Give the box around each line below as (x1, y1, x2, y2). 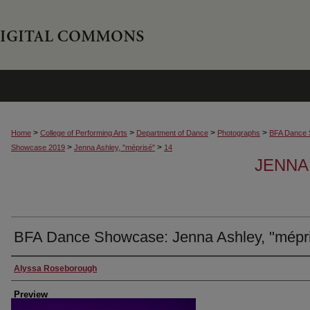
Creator (11, 261, 57, 276)
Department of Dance (136, 129, 208, 137)
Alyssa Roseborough (14, 264, 97, 273)
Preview (14, 289, 48, 300)
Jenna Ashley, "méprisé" (74, 143, 155, 152)
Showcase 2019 (11, 143, 65, 152)
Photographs (217, 129, 260, 137)
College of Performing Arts (40, 129, 127, 137)
